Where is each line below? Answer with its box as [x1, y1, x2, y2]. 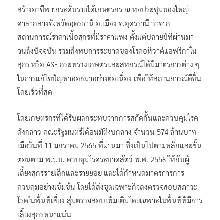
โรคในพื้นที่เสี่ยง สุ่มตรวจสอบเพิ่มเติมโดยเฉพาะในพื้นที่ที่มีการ [17, 195, 202, 205]
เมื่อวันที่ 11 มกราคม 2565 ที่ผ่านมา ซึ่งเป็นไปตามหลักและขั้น [17, 140, 202, 150]
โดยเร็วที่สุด [17, 86, 52, 96]
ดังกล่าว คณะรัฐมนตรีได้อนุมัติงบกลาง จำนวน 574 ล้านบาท [17, 126, 196, 136]
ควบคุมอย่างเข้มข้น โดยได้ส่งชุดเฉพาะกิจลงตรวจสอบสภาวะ [17, 181, 197, 191]
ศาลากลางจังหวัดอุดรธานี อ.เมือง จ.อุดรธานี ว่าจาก [17, 18, 170, 27]
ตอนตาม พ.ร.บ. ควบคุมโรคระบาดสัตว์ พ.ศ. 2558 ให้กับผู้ [17, 154, 189, 164]
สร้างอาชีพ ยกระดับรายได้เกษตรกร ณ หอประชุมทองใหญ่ [17, 4, 189, 14]
